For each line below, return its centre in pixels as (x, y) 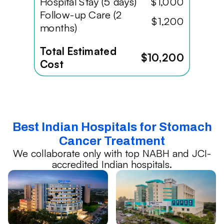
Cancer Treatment (112, 141)
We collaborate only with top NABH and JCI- (112, 153)
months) (58, 28)
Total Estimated (78, 51)
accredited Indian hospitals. (112, 164)
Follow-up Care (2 (81, 15)
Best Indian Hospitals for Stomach (112, 127)
